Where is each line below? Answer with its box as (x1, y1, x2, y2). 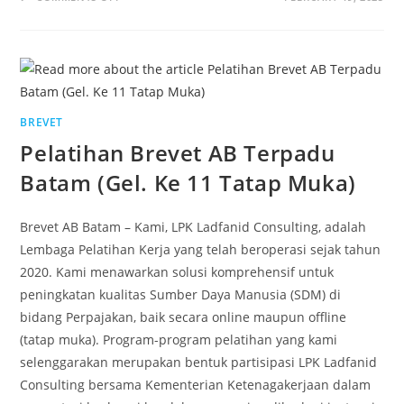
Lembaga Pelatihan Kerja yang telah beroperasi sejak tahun (20, 241, 381, 259)
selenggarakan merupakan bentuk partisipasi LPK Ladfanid (20, 353, 378, 372)
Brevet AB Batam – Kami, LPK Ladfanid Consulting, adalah (20, 218, 367, 236)
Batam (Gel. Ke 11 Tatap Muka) (20, 168, 356, 198)
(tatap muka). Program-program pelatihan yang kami (20, 331, 338, 349)
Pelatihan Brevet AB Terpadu (20, 138, 335, 169)
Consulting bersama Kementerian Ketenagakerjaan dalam (20, 376, 372, 394)
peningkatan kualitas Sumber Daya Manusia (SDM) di (20, 286, 342, 304)
